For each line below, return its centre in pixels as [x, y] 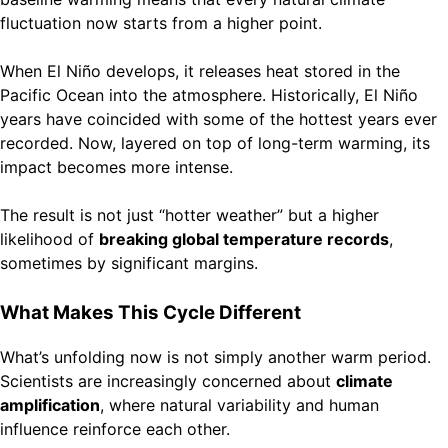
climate [364, 381]
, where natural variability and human [239, 405]
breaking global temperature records [244, 238]
